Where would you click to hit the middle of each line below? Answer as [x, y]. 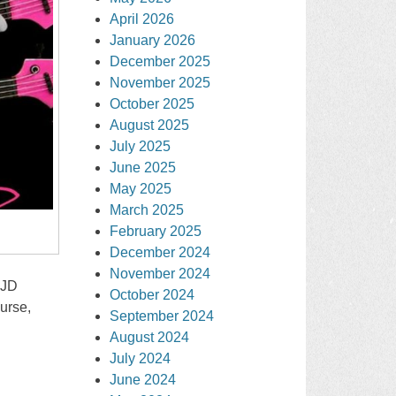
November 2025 [160, 82]
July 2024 [141, 358]
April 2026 [142, 19]
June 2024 [143, 379]
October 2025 [152, 103]
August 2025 [150, 125]
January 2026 [153, 40]
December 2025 [160, 61]
